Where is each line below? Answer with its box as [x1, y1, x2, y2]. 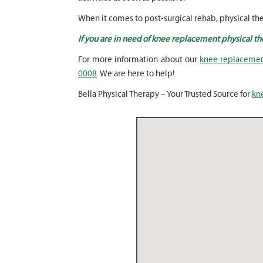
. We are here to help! [97, 68, 174, 79]
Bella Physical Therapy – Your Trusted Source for [78, 89, 252, 99]
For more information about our [78, 54, 200, 65]
